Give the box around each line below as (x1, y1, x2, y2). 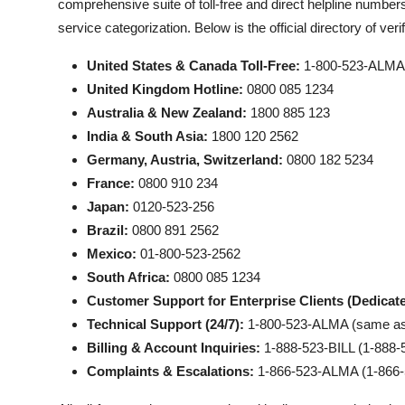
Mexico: (87, 246, 137, 261)
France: (87, 175, 135, 191)
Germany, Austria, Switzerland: (87, 152, 283, 167)
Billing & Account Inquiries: (87, 340, 260, 355)
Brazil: (87, 222, 128, 238)
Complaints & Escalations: (87, 363, 254, 379)
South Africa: (87, 269, 170, 285)
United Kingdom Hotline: (87, 81, 243, 97)
